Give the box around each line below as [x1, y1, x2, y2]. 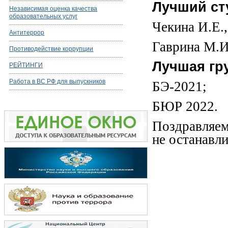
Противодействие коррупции [9, 45, 94, 52]
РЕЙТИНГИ [9, 62, 43, 69]
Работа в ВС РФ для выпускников [9, 78, 106, 85]
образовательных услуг [9, 13, 78, 20]
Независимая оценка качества [9, 5, 98, 12]
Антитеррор [9, 29, 45, 36]
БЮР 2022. [152, 99, 218, 114]
